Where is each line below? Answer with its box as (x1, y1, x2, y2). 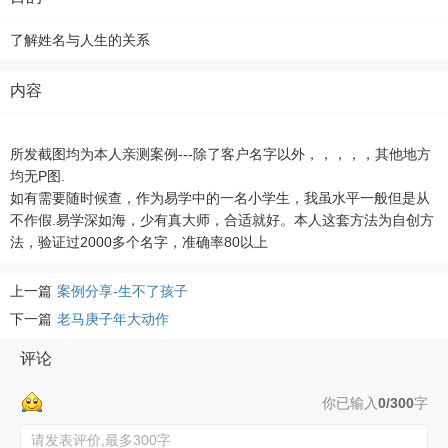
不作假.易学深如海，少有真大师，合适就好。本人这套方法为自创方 (10, 212, 434, 228)
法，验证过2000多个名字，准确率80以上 (10, 234, 268, 250)
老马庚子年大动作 (57, 311, 169, 327)
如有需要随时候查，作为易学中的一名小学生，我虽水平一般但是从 (10, 190, 430, 206)
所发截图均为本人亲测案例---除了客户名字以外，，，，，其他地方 (10, 146, 431, 162)
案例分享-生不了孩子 (57, 283, 188, 299)
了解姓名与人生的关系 (10, 32, 150, 48)
